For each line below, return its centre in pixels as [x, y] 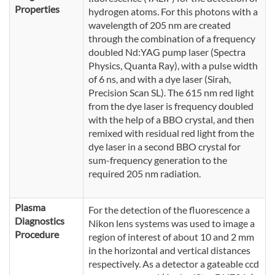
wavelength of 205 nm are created [160, 25]
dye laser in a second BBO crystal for [165, 147]
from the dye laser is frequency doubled [171, 106]
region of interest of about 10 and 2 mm [171, 237]
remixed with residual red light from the [171, 133]
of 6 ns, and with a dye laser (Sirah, [160, 79]
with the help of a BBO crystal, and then [171, 120]
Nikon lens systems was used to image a [172, 223]
